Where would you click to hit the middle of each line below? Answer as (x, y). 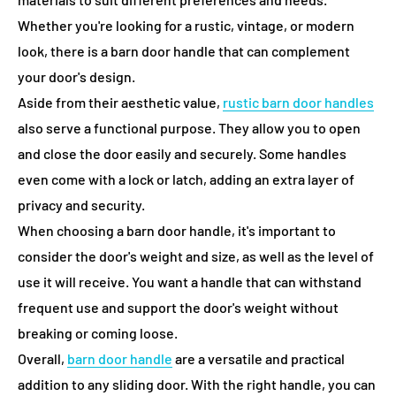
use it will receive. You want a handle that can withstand (190, 282)
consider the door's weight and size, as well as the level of (196, 256)
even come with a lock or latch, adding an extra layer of (186, 179)
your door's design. (76, 76)
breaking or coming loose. (98, 333)
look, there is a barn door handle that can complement (184, 51)
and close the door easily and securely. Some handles (182, 153)
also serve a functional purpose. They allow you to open (189, 128)
